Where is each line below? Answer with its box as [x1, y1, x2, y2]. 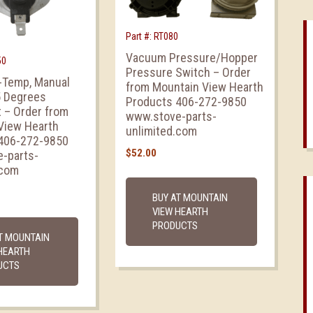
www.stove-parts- [126, 108, 217, 124]
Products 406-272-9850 [126, 94, 247, 109]
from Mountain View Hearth [126, 79, 264, 94]
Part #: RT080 [126, 30, 179, 42]
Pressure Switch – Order [126, 64, 252, 80]
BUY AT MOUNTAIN [152, 191, 228, 205]
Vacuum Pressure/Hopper [126, 50, 259, 65]
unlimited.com [126, 123, 198, 138]
